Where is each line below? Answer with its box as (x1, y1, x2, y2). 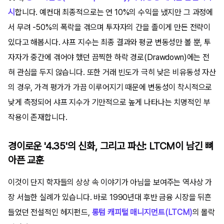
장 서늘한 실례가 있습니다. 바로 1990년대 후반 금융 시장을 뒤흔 (8, 192, 211, 202)
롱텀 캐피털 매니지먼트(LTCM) (91, 207, 192, 217)
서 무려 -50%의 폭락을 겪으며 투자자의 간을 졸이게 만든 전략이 (8, 22, 211, 32)
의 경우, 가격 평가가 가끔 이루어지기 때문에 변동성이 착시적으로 (8, 82, 212, 92)
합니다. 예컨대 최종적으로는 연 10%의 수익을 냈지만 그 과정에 (14, 7, 213, 17)
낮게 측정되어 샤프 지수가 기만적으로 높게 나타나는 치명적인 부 (8, 97, 210, 107)
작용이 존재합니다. (8, 112, 67, 122)
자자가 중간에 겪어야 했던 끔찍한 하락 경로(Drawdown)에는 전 (8, 52, 209, 62)
